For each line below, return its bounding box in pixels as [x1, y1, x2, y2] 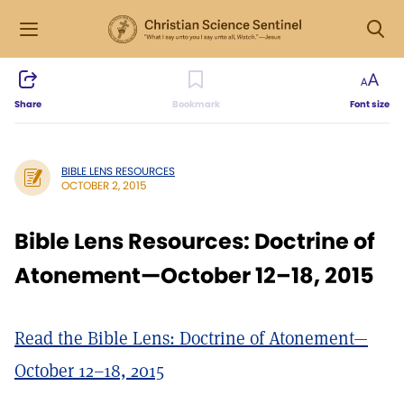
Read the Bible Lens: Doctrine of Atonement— [14, 326, 368, 350]
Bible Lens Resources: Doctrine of [14, 226, 375, 256]
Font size [350, 97, 390, 111]
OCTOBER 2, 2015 [61, 177, 147, 193]
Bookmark [171, 97, 220, 111]
